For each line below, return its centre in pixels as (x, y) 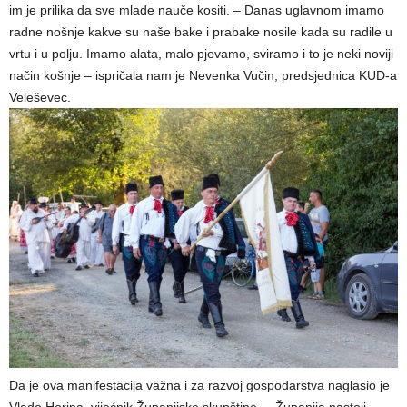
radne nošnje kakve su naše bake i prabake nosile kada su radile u (201, 32)
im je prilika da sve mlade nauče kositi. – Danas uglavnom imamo (197, 10)
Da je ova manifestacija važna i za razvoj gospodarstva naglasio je (199, 385)
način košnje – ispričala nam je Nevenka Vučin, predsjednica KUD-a (203, 76)
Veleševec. (40, 98)
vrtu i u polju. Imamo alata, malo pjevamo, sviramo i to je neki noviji (201, 54)
